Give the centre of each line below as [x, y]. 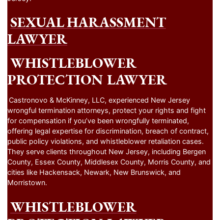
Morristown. [27, 182]
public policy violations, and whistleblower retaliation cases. [106, 141]
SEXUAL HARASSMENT [88, 22]
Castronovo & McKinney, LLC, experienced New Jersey [99, 100]
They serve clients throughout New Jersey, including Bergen [107, 151]
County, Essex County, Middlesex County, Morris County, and [109, 162]
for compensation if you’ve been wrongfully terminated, [98, 120]
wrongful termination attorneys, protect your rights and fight [107, 110]
